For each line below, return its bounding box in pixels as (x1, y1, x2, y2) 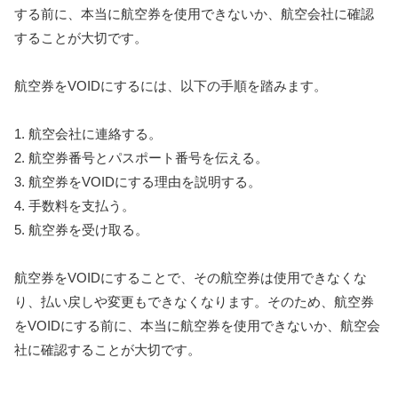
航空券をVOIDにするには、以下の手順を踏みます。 (14, 77, 327, 93)
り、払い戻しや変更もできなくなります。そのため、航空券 (14, 293, 374, 309)
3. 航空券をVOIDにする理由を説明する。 (14, 173, 261, 189)
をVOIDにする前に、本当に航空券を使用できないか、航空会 (14, 317, 380, 333)
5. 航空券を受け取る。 (14, 221, 148, 237)
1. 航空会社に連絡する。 (14, 125, 162, 141)
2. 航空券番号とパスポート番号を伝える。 (14, 149, 268, 165)
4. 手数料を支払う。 (14, 197, 135, 213)
